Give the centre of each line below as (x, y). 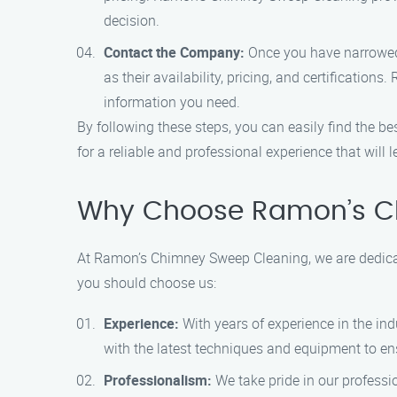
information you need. (172, 102)
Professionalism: (158, 380)
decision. (132, 20)
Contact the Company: (174, 52)
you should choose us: (147, 283)
